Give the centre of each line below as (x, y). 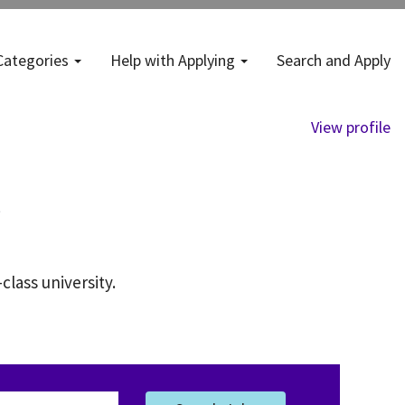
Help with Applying (174, 60)
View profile (351, 127)
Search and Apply (334, 60)
